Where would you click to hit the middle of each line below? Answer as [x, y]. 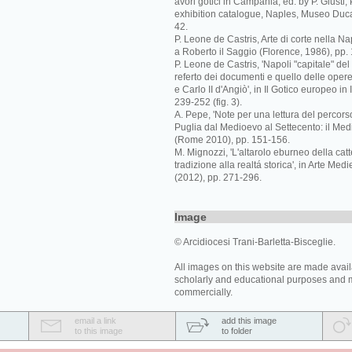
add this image [249, 321]
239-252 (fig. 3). [208, 102]
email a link [95, 321]
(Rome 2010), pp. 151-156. [232, 140]
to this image [99, 331]
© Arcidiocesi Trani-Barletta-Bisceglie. [255, 242]
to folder [237, 331]
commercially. [203, 292]
